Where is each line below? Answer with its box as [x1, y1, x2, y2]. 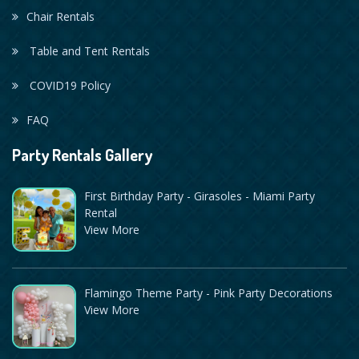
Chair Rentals [26, 9, 95, 25]
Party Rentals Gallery [12, 144, 152, 166]
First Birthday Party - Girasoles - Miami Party [84, 188, 315, 204]
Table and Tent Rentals [26, 43, 150, 59]
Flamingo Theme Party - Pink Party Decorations [84, 285, 333, 301]
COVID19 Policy [26, 78, 111, 94]
